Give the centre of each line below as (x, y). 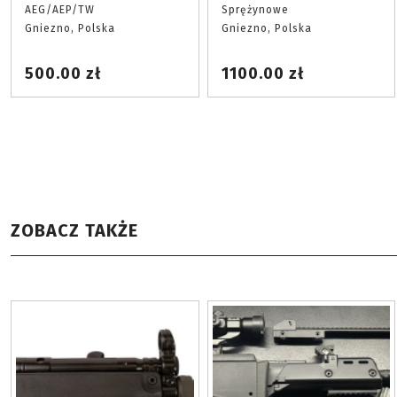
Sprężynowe (255, 10)
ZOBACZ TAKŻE (74, 230)
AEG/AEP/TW (60, 10)
